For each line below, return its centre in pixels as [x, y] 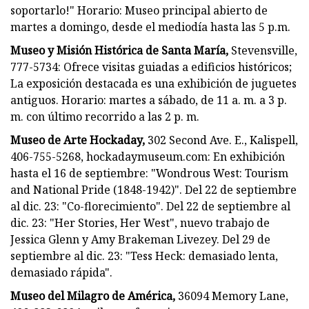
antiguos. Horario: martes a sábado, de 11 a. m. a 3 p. [149, 100]
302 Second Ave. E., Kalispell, [221, 140]
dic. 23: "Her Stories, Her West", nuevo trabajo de [140, 222]
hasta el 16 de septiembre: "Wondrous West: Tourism [149, 173]
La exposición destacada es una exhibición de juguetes [153, 83]
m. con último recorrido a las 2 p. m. [105, 116]
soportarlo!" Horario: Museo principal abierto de [139, 10]
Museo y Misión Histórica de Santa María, [119, 50]
